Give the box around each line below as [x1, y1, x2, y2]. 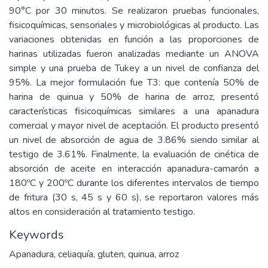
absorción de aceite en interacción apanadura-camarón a [9, 162, 259, 175]
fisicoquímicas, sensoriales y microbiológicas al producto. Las [9, 19, 259, 32]
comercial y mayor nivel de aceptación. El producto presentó [9, 119, 259, 132]
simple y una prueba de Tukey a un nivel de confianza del [9, 62, 259, 75]
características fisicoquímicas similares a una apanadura [9, 105, 259, 118]
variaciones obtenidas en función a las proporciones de [9, 33, 259, 46]
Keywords [9, 227, 64, 243]
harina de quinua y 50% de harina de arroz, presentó [9, 90, 259, 103]
